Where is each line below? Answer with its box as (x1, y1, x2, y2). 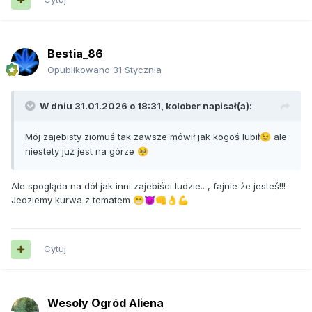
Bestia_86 (47, 47, 103, 61)
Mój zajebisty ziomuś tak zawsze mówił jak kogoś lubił (25, 131, 260, 143)
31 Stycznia (113, 64, 162, 76)
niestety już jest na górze (25, 146, 137, 157)
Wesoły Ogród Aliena (47, 296, 164, 311)
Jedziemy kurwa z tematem (11, 194, 133, 206)
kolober (166, 100, 201, 112)
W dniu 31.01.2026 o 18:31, (40, 100, 166, 112)
